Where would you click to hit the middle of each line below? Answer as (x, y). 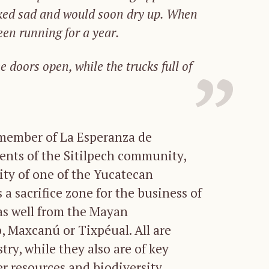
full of (177, 66)
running (41, 33)
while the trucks (117, 66)
